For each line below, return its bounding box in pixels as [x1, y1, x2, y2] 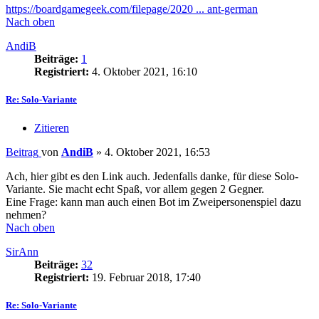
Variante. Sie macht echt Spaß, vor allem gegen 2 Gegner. [6, 182, 264, 195]
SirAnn [6, 245, 38, 258]
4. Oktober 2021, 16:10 [89, 66, 197, 78]
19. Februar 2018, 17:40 [89, 271, 201, 283]
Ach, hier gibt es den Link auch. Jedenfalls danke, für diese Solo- [6, 169, 298, 182]
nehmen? [6, 208, 46, 221]
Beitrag [6, 145, 38, 158]
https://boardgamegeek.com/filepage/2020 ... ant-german [6, 3, 258, 16]
